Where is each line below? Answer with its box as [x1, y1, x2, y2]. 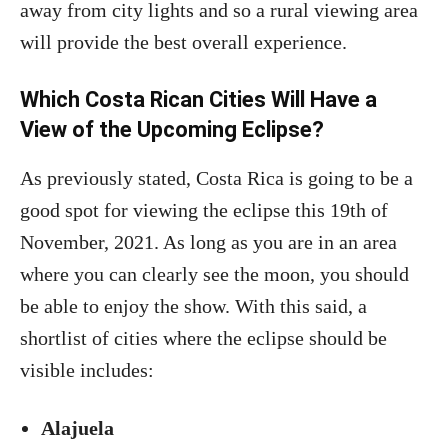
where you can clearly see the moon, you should [20, 263, 409, 285]
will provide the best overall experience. [20, 31, 347, 53]
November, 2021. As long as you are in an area [20, 231, 397, 253]
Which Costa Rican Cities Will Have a [20, 87, 377, 112]
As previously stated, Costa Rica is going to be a [20, 167, 413, 189]
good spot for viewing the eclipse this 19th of [20, 199, 388, 221]
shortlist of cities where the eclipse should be [20, 327, 387, 349]
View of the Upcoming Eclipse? [20, 117, 324, 142]
